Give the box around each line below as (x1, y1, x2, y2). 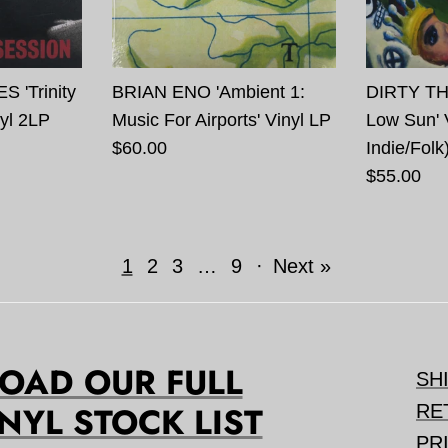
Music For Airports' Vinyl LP (111, 109, 331, 130)
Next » (272, 254, 331, 277)
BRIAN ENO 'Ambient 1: (111, 81, 305, 102)
